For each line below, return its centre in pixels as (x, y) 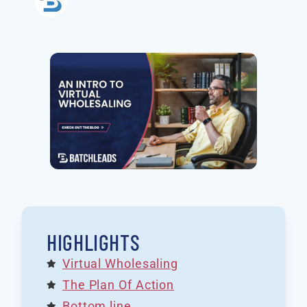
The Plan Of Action (118, 285)
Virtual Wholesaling (120, 264)
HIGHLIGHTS (94, 242)
